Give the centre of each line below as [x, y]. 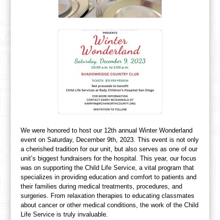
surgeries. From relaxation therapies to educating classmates [108, 196]
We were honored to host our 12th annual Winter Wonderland [107, 130]
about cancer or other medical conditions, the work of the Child [110, 205]
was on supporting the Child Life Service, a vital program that [108, 168]
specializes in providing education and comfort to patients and [109, 177]
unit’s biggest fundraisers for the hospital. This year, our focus [109, 158]
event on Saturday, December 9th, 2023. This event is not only [110, 140]
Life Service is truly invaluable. [65, 214]
